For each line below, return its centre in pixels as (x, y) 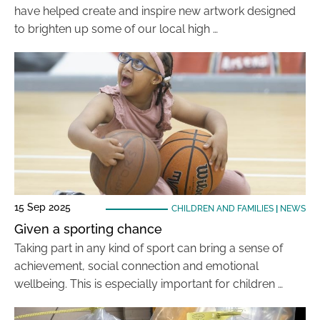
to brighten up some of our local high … (116, 29)
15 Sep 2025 (42, 207)
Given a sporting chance (88, 229)
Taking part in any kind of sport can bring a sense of (149, 248)
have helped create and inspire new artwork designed (155, 11)
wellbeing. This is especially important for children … (149, 284)
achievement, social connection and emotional (136, 266)
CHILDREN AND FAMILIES (222, 209)
